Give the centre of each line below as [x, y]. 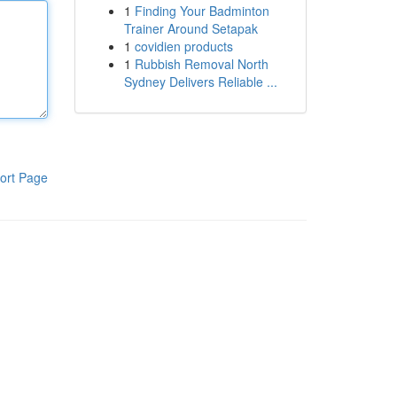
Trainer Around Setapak [191, 28]
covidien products [183, 46]
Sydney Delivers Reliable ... [200, 82]
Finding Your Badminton [202, 11]
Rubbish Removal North [201, 64]
